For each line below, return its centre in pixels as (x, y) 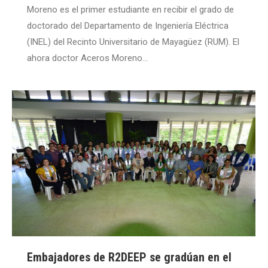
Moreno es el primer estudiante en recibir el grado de (130, 9)
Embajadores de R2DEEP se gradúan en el (129, 258)
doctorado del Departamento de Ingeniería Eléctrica (128, 25)
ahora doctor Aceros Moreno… (87, 58)
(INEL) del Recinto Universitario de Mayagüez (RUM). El (133, 42)
